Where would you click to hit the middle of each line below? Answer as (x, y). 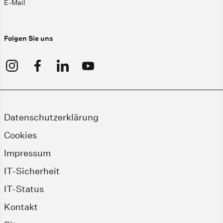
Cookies (20, 135)
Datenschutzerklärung (51, 117)
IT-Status (24, 189)
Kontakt (21, 207)
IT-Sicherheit (32, 171)
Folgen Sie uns (28, 38)
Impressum (27, 153)
